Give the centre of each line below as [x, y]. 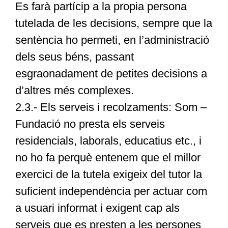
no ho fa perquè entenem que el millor [108, 158]
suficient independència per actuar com [111, 191]
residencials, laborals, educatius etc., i [108, 141]
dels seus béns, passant [74, 57]
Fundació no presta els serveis [90, 124]
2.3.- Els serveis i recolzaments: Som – [111, 107]
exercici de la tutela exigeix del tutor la [108, 175]
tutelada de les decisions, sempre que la [113, 23]
